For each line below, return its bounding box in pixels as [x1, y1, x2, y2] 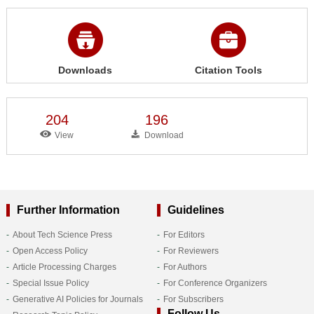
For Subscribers [163, 294, 224, 304]
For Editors [163, 229, 205, 240]
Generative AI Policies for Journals [12, 294, 143, 304]
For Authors [163, 261, 207, 272]
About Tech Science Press [12, 229, 112, 240]
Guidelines [167, 203, 224, 216]
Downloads [58, 64, 113, 76]
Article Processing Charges [12, 261, 116, 272]
